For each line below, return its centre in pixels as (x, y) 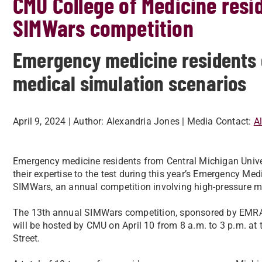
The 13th (32, 213)
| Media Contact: (217, 121)
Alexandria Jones (143, 121)
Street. (27, 238)
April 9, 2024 (39, 121)
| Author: (86, 121)
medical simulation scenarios (130, 82)
